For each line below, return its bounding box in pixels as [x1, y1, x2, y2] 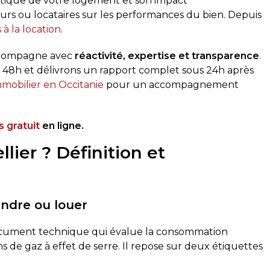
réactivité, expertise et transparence [75, 50, 260, 61]
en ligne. [40, 120, 84, 131]
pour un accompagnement [104, 79, 239, 90]
